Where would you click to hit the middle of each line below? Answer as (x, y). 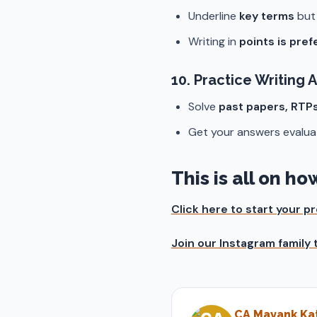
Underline (214, 16)
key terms (267, 16)
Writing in (214, 41)
